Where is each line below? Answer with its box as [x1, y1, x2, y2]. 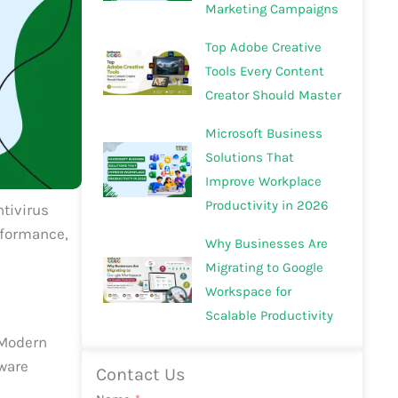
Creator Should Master [204, 87, 341, 104]
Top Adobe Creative [204, 39, 322, 56]
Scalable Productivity [204, 307, 333, 324]
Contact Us [95, 363, 186, 385]
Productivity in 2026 [204, 197, 329, 214]
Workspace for [204, 283, 291, 300]
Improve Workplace [204, 173, 322, 190]
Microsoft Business [204, 125, 322, 142]
